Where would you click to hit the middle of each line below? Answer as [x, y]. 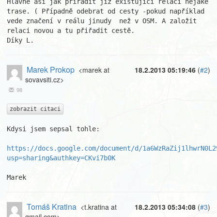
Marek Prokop [50, 70]
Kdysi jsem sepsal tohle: [53, 129]
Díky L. [20, 40]
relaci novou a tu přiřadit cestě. [71, 31]
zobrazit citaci [35, 109]
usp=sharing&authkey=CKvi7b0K [61, 158]
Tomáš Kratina [51, 207]
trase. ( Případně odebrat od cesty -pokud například [106, 11]
